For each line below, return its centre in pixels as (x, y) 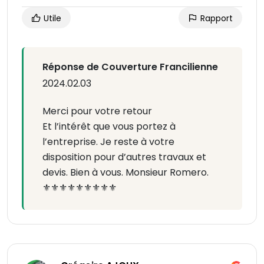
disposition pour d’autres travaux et (124, 157)
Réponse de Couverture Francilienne (130, 67)
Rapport (215, 19)
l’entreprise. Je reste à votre (108, 142)
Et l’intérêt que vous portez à (109, 127)
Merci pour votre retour (97, 111)
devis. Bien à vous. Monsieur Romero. (126, 173)
